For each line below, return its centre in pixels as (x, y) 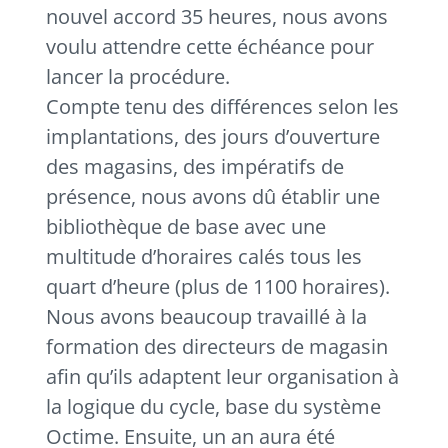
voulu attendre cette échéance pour (210, 46)
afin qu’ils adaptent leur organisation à (223, 376)
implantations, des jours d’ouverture (213, 136)
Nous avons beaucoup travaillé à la (207, 316)
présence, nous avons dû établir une (213, 196)
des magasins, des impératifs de (195, 166)
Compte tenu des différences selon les (223, 106)
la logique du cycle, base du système (214, 406)
